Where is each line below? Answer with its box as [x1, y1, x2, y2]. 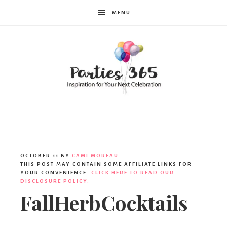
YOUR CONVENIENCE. [20, 170, 91, 176]
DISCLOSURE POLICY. [20, 178, 90, 184]
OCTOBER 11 [20, 153, 59, 159]
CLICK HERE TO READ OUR [91, 170, 174, 176]
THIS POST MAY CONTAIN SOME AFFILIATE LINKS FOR [20, 161, 192, 167]
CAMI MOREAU [72, 153, 119, 159]
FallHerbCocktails [20, 189, 188, 216]
